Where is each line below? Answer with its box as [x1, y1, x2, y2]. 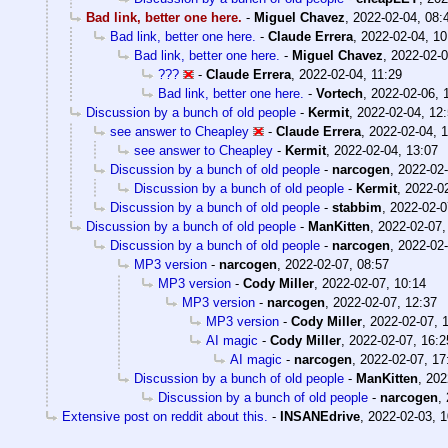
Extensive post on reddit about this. [62, 408, 268, 424]
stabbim [332, 199, 382, 215]
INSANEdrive [280, 408, 360, 424]
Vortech [316, 85, 363, 101]
